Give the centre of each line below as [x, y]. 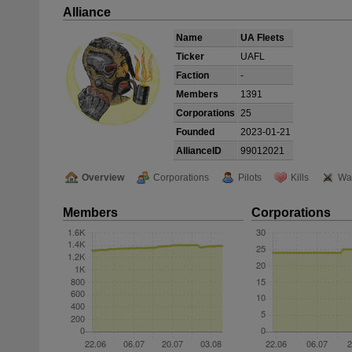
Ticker [190, 57]
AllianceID [199, 151]
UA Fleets [262, 38]
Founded [195, 132]
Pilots [250, 178]
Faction [192, 75]
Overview [103, 178]
